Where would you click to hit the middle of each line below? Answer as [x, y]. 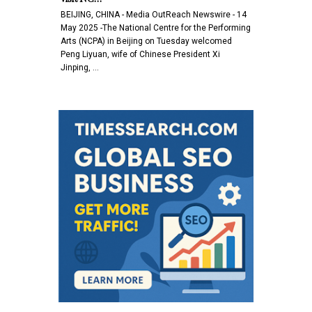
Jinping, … [80, 67]
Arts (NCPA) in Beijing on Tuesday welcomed [146, 41]
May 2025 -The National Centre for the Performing [156, 28]
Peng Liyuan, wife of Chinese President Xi [140, 54]
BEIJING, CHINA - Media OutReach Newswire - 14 [154, 14]
